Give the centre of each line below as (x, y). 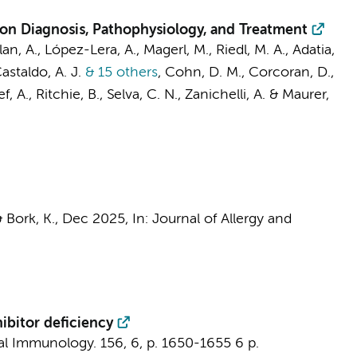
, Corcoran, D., (287, 73)
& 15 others (119, 73)
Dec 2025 (93, 219)
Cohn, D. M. (203, 73)
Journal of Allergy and (222, 219)
